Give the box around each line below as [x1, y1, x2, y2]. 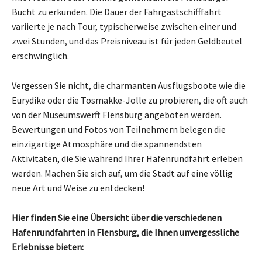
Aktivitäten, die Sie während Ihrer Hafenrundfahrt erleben [12, 153, 243, 165]
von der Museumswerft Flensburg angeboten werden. [12, 109, 222, 121]
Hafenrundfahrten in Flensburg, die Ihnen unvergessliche [12, 226, 239, 239]
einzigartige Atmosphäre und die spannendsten [12, 138, 202, 150]
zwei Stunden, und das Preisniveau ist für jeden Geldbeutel [12, 35, 242, 47]
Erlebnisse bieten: [12, 241, 84, 253]
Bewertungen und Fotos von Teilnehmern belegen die [12, 123, 226, 136]
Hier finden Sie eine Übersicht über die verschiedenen [12, 212, 222, 224]
